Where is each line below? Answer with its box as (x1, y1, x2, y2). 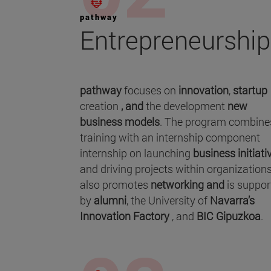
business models (80, 114, 160, 129)
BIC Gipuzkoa (197, 208, 261, 223)
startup (233, 82, 267, 97)
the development (146, 98, 227, 113)
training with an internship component (80, 129, 260, 145)
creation (80, 98, 121, 113)
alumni (94, 192, 126, 207)
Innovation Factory (80, 208, 172, 223)
